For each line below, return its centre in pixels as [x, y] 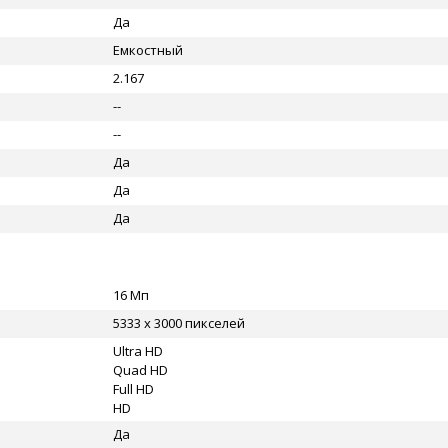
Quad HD [140, 370]
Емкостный [148, 50]
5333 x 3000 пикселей [179, 323]
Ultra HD [138, 351]
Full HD [133, 389]
